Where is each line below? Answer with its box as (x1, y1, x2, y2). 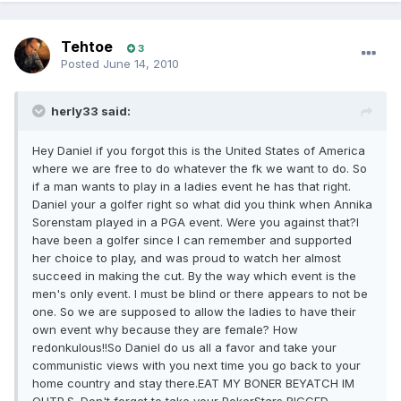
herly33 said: (51, 104, 131, 119)
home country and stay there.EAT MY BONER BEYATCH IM (32, 376, 354, 391)
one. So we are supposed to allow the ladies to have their (32, 304, 356, 320)
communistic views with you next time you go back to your (32, 358, 361, 373)
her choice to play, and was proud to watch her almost (32, 251, 341, 266)
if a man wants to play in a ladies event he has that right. (32, 179, 351, 194)
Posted (61, 56, 103, 72)
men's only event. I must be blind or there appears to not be (32, 286, 368, 302)
